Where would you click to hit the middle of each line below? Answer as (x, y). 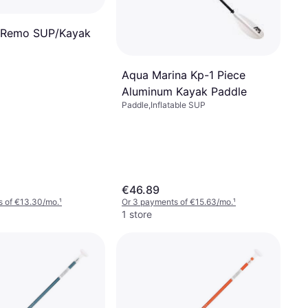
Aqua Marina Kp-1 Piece (184, 75)
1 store (137, 214)
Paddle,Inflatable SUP (164, 105)
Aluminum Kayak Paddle (184, 91)
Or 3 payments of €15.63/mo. (177, 202)
